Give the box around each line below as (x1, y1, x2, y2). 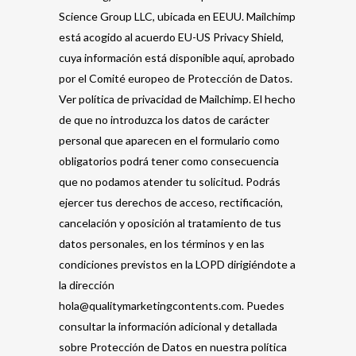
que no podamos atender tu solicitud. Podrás (59, 175, 281, 188)
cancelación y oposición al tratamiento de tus (59, 216, 281, 230)
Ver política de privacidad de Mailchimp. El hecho (59, 92, 296, 106)
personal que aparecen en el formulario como (59, 133, 280, 147)
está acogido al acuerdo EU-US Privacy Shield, (59, 30, 284, 44)
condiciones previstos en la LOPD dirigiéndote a (59, 257, 296, 271)
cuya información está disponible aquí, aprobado (59, 51, 295, 64)
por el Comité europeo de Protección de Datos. (59, 72, 292, 85)
